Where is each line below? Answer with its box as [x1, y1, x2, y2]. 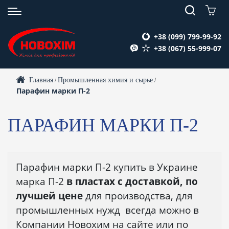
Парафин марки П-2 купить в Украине [16, 161, 198, 173]
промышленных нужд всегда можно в [16, 203, 199, 216]
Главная [29, 76, 53, 84]
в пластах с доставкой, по [64, 175, 198, 188]
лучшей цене [16, 189, 85, 202]
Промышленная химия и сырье [58, 76, 153, 84]
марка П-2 [16, 175, 64, 188]
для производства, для [85, 189, 193, 202]
